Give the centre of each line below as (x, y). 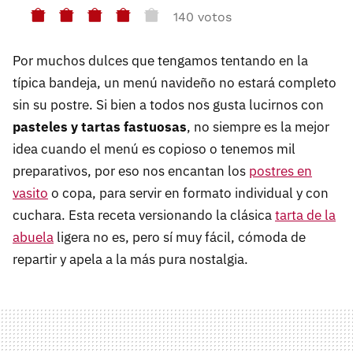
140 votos (203, 17)
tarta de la (305, 216)
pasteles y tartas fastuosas (100, 127)
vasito (30, 193)
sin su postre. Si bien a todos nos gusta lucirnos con (168, 105)
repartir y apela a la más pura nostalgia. (130, 260)
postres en (281, 171)
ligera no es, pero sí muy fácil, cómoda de (180, 238)
